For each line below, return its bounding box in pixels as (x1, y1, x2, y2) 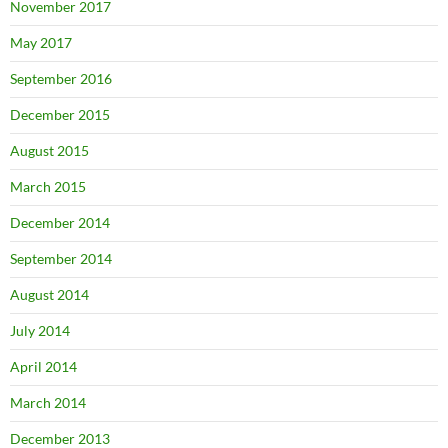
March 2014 (10, 394, 86, 411)
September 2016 (10, 70, 112, 87)
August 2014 (10, 286, 89, 303)
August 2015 (10, 142, 89, 159)
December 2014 (10, 214, 110, 231)
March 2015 (10, 178, 86, 195)
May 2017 (10, 34, 72, 51)
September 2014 (10, 250, 112, 267)
